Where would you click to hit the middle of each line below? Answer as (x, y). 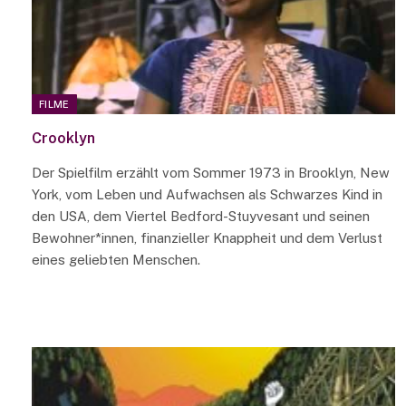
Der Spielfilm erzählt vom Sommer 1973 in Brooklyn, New (211, 172)
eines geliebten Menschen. (116, 259)
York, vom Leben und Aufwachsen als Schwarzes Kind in (207, 194)
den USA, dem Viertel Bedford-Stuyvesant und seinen (201, 216)
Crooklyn (63, 138)
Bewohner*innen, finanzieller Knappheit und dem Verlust (207, 237)
